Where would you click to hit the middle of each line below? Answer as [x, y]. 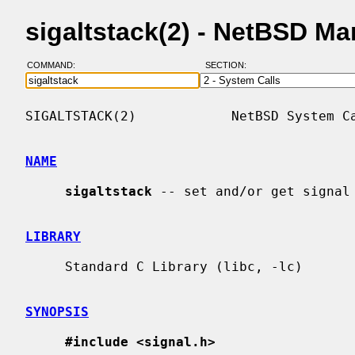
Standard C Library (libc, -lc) [45, 266]
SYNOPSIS [57, 311]
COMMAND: [55, 65]
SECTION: [229, 65]
